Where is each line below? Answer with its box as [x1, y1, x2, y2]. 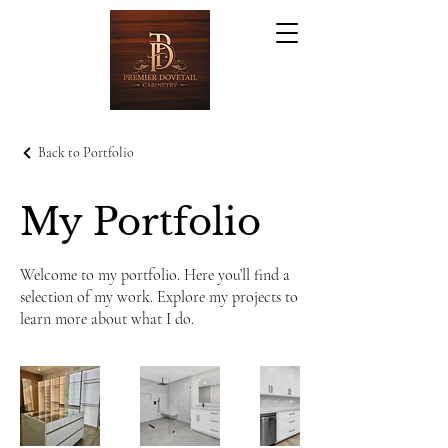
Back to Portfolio [38, 144, 134, 161]
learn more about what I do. [20, 309, 194, 329]
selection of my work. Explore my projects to [20, 287, 298, 307]
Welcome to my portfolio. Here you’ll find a [20, 265, 290, 285]
